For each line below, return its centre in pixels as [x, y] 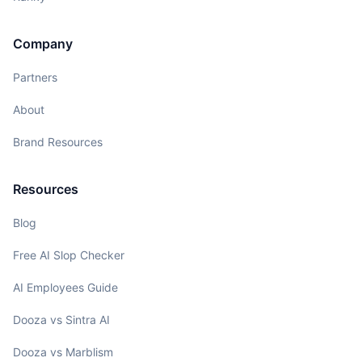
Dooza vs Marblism [63, 351]
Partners [35, 77]
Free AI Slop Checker [69, 255]
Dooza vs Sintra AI [61, 319]
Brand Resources [58, 141]
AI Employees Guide [65, 287]
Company [43, 43]
